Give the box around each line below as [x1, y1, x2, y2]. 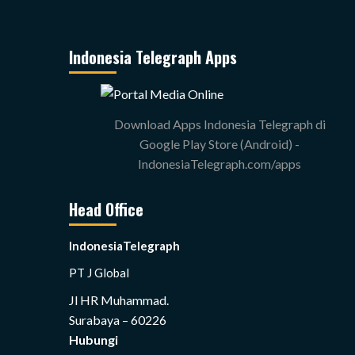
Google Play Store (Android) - [139, 136, 300, 152]
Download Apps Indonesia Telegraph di [113, 116, 326, 132]
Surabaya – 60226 [69, 312, 166, 328]
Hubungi [69, 332, 118, 348]
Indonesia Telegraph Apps [69, 45, 237, 70]
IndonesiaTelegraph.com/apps [138, 156, 301, 172]
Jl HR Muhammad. [69, 292, 169, 308]
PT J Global [69, 265, 129, 281]
